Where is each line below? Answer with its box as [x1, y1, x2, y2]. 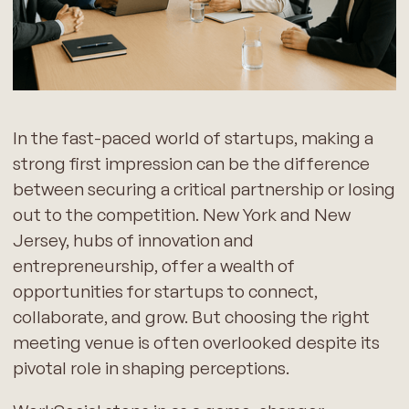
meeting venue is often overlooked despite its [12, 330, 380, 353]
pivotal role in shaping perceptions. [12, 356, 289, 379]
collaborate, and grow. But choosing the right [12, 305, 370, 328]
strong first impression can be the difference [12, 152, 370, 174]
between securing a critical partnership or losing [12, 177, 395, 200]
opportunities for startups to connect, [12, 279, 318, 302]
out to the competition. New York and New [12, 203, 351, 225]
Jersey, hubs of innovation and [12, 228, 254, 251]
